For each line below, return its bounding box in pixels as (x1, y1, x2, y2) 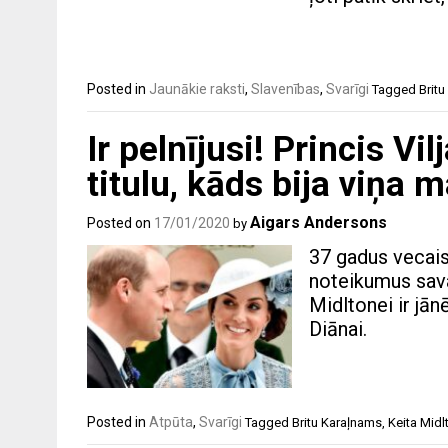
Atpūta (149, 413, 193, 430)
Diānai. (309, 316, 368, 341)
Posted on (87, 214, 154, 231)
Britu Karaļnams (292, 414, 382, 430)
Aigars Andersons (250, 212, 387, 232)
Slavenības (251, 81, 320, 98)
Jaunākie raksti (149, 81, 245, 98)
